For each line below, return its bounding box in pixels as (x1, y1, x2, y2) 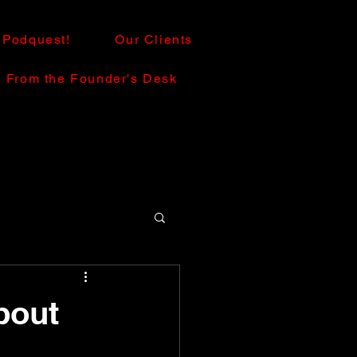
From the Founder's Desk (6, 71, 178, 86)
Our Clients (115, 32, 194, 47)
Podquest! (2, 32, 71, 47)
